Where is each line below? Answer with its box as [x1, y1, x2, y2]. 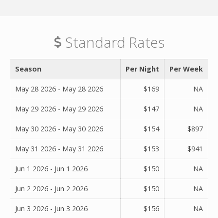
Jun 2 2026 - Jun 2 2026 [15, 183, 88, 193]
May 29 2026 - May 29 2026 [15, 104, 103, 113]
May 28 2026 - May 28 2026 [15, 84, 103, 93]
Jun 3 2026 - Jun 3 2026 [15, 203, 88, 213]
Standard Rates [61, 32, 164, 52]
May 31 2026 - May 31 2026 [15, 144, 103, 153]
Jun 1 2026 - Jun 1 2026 [15, 163, 88, 173]
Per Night [126, 64, 159, 73]
